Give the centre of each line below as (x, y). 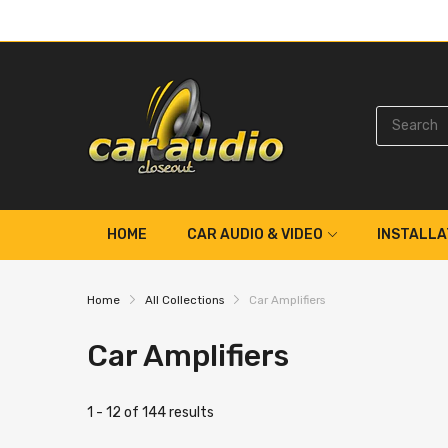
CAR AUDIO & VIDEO (255, 234)
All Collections (184, 299)
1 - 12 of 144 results (150, 413)
